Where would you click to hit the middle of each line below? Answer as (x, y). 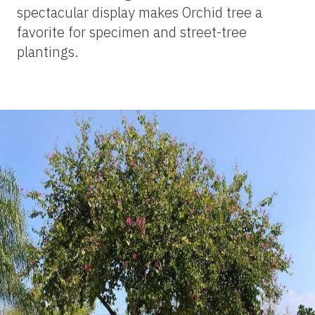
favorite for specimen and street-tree (132, 32)
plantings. (48, 51)
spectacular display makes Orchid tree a (140, 12)
